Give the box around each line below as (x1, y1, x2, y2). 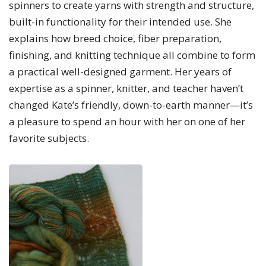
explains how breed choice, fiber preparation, (9, 31, 221, 45)
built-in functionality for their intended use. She (9, 15, 232, 28)
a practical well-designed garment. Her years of (9, 65, 232, 78)
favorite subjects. (9, 131, 89, 145)
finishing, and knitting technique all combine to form (9, 48, 255, 62)
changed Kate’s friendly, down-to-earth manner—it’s (9, 98, 253, 112)
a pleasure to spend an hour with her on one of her (9, 115, 245, 128)
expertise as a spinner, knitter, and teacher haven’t (9, 81, 243, 95)
